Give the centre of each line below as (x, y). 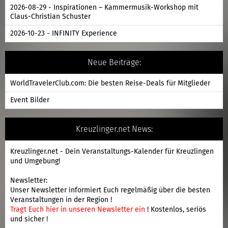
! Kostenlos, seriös (177, 209)
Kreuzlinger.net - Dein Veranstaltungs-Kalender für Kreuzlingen (112, 151)
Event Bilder (30, 100)
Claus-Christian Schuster (50, 17)
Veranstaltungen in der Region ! (61, 200)
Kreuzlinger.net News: (114, 129)
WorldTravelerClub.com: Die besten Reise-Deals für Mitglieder (110, 83)
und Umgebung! (35, 161)
